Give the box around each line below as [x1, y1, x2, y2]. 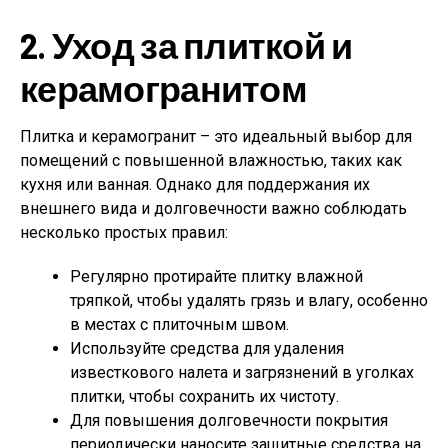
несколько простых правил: [20, 223, 228, 243]
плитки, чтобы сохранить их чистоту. [70, 387, 339, 407]
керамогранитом [20, 66, 307, 110]
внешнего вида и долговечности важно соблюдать [20, 199, 407, 219]
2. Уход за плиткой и [20, 23, 353, 67]
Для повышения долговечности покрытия [70, 411, 388, 431]
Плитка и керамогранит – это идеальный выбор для [20, 127, 412, 147]
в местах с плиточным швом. [70, 315, 289, 335]
